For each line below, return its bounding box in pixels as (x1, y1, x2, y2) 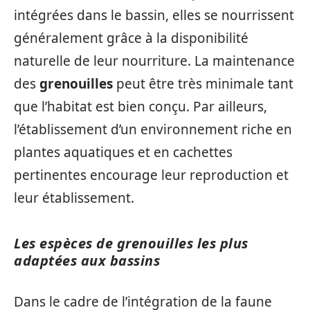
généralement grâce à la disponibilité (14, 29, 248, 47)
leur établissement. (14, 189, 134, 207)
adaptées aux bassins (14, 251, 160, 270)
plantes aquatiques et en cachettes (14, 143, 232, 161)
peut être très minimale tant (113, 75, 293, 93)
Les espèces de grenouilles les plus (14, 234, 248, 253)
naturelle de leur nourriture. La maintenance (14, 52, 295, 70)
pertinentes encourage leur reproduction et (14, 166, 289, 184)
